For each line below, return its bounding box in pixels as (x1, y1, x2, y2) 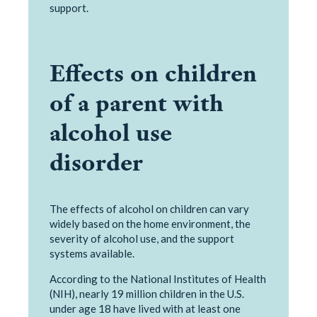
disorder (50, 145, 143, 178)
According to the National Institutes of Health (50, 272, 266, 285)
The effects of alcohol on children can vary (50, 202, 249, 215)
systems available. (50, 246, 134, 260)
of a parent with (50, 86, 224, 119)
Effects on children (50, 56, 257, 89)
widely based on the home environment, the (50, 217, 250, 230)
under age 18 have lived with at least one (50, 301, 241, 315)
